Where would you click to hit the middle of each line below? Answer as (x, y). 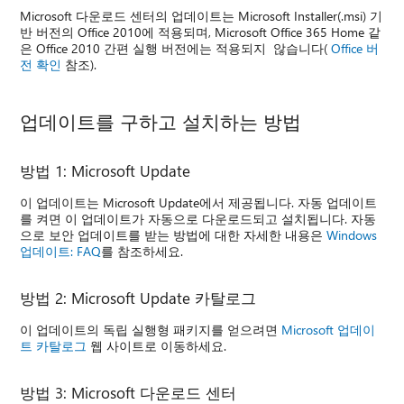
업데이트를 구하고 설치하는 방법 (161, 120)
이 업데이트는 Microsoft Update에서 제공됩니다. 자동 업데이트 (199, 202)
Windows (352, 234)
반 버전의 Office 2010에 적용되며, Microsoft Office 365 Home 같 (201, 32)
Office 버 (355, 48)
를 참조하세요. (142, 251)
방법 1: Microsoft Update (106, 170)
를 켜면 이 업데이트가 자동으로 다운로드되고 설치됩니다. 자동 (198, 218)
